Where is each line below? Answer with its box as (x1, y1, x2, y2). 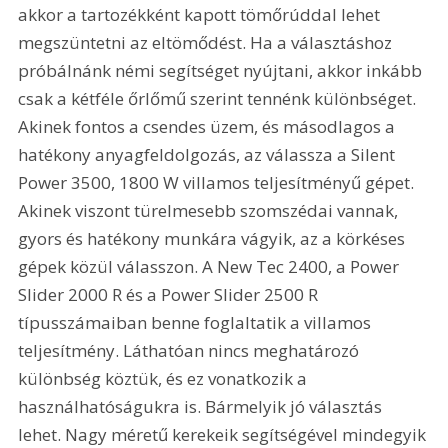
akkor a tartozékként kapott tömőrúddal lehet (18, 2, 385, 26)
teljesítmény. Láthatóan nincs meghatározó (18, 338, 364, 362)
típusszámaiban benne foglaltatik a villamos (18, 310, 376, 334)
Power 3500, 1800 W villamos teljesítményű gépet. (18, 170, 419, 194)
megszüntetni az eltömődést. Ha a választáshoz (18, 30, 397, 54)
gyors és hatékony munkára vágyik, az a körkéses (18, 226, 410, 250)
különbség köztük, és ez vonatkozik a (18, 366, 312, 390)
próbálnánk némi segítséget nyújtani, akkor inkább (18, 58, 427, 82)
